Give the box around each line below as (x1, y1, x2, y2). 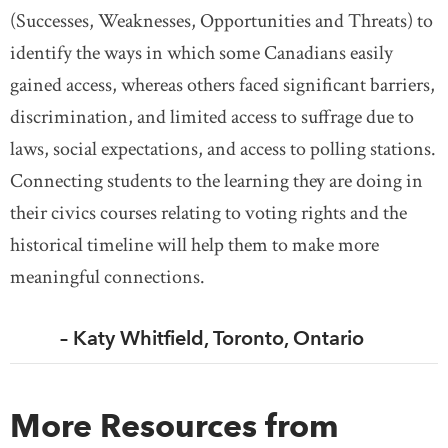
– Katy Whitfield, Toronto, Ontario (10, 326, 364, 350)
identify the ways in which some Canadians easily (10, 40, 393, 66)
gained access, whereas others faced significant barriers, (10, 72, 435, 98)
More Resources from (10, 406, 339, 445)
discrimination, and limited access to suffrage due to (10, 104, 414, 130)
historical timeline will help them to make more (10, 232, 379, 258)
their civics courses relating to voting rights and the (10, 200, 407, 226)
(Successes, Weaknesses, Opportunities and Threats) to (10, 8, 433, 34)
